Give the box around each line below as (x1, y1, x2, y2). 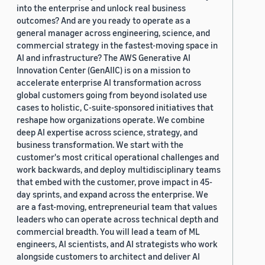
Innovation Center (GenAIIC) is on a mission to (17, 64, 190, 76)
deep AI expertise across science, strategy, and (17, 127, 198, 138)
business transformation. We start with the (17, 139, 183, 150)
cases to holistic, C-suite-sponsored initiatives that (17, 102, 214, 113)
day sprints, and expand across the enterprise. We (17, 189, 208, 200)
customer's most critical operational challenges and (17, 151, 219, 163)
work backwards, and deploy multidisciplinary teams (17, 164, 221, 175)
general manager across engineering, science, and (17, 27, 210, 38)
